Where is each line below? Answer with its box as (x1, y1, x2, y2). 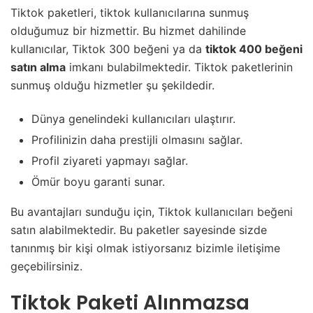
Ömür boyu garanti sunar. (31, 175, 165, 189)
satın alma (10, 60, 66, 75)
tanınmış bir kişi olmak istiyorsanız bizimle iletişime (10, 241, 280, 256)
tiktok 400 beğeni (205, 42, 303, 57)
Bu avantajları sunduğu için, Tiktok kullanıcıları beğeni (10, 205, 293, 219)
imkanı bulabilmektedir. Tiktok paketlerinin (66, 60, 293, 75)
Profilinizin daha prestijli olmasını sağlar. (31, 133, 242, 147)
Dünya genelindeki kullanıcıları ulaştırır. (31, 112, 235, 126)
